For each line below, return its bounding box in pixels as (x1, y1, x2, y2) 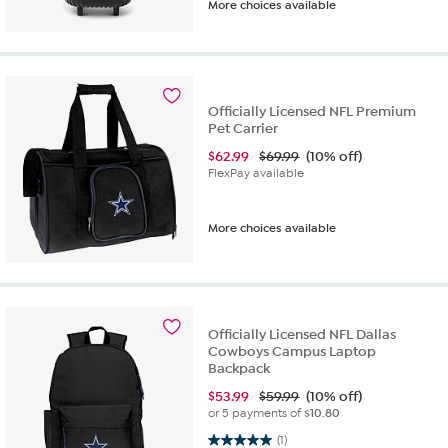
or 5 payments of (208, 405, 305, 420)
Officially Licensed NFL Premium (208, 102, 417, 120)
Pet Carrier (208, 119, 279, 137)
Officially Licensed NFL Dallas (208, 325, 397, 343)
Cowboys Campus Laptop (208, 342, 377, 360)
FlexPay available (208, 165, 305, 180)
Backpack (208, 359, 271, 377)
